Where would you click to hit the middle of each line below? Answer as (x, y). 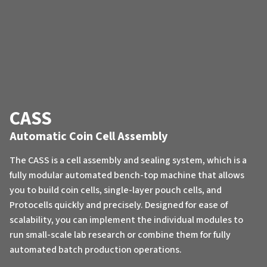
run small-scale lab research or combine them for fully (120, 235)
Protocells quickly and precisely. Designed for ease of (119, 205)
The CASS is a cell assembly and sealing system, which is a (128, 160)
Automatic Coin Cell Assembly (89, 136)
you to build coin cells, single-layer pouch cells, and (116, 190)
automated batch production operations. (96, 249)
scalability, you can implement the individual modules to (126, 220)
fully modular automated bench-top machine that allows (127, 175)
